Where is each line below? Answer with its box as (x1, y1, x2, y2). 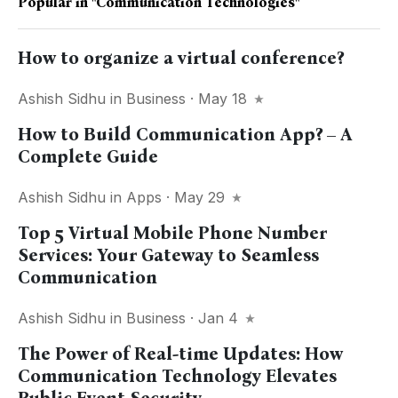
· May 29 (162, 188, 229, 207)
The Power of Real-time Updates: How (18, 343, 343, 365)
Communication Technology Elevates (18, 365, 337, 387)
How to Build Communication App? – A (18, 123, 353, 146)
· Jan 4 (186, 309, 243, 328)
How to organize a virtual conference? (18, 47, 344, 69)
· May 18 (186, 90, 251, 108)
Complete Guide (18, 146, 158, 168)
